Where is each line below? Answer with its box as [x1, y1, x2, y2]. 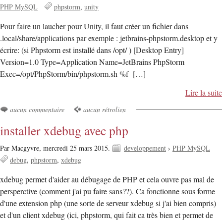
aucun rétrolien [83, 104, 126, 114]
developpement [124, 143, 166, 153]
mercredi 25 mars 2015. [43, 143, 112, 153]
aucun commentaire [10, 104, 64, 114]
